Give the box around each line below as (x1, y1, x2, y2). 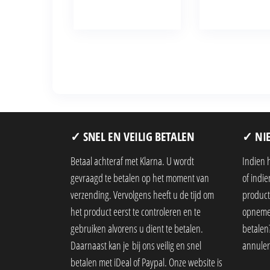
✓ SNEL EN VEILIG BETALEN (71, 128, 195, 145)
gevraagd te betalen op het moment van (71, 170, 209, 185)
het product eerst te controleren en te (71, 204, 201, 219)
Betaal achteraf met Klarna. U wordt (71, 153, 194, 168)
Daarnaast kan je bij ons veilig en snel (71, 237, 201, 253)
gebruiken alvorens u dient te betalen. (71, 221, 203, 236)
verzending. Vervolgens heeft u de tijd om (71, 187, 214, 202)
